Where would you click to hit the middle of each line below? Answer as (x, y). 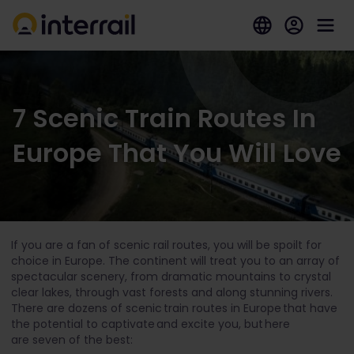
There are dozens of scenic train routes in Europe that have (174, 308)
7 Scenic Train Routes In (164, 118)
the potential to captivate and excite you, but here (151, 324)
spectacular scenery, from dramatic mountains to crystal (171, 277)
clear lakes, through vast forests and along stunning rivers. (172, 292)
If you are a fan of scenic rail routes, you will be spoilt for (166, 245)
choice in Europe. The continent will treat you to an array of (175, 261)
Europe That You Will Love (177, 153)
